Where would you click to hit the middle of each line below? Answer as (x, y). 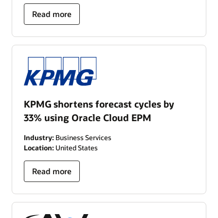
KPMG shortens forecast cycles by (99, 104)
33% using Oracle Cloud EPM (88, 117)
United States (76, 147)
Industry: (39, 137)
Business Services (83, 137)
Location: (39, 147)
